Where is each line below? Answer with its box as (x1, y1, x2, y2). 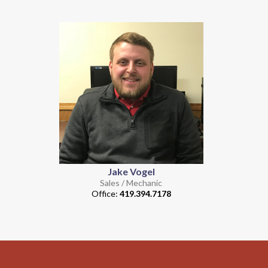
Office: (91, 188, 120, 199)
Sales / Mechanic (100, 178, 163, 188)
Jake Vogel (107, 166, 155, 178)
